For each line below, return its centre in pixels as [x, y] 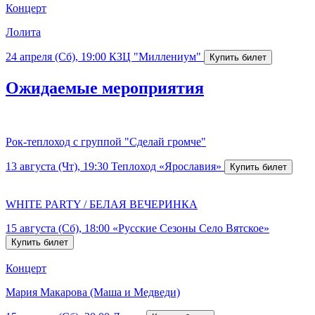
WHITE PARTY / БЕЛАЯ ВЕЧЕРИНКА [102, 204]
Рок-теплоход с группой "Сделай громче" [106, 141]
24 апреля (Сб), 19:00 [56, 56]
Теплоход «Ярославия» [166, 166]
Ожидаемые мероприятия [105, 88]
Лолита [23, 32]
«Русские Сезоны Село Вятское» [191, 228]
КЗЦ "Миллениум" [155, 56]
